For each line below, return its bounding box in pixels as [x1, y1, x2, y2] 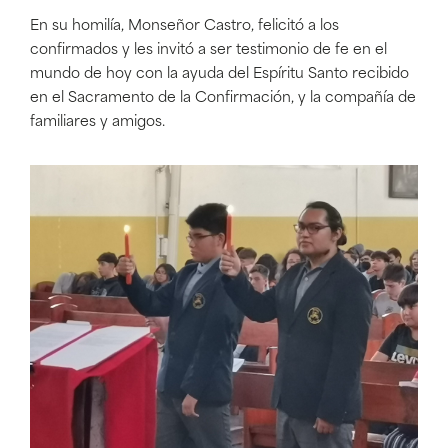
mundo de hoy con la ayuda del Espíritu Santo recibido [30, 66, 409, 82]
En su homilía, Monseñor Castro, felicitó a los [30, 18, 339, 34]
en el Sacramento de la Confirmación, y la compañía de [30, 90, 416, 106]
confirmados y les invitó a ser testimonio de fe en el [30, 42, 387, 58]
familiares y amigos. [30, 114, 165, 130]
